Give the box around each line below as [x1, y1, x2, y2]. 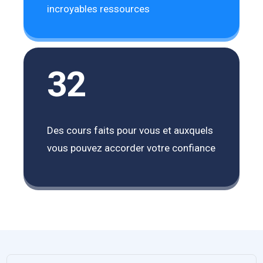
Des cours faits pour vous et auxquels [47, 124, 214, 136]
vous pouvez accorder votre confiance [47, 142, 216, 154]
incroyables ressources [47, 3, 150, 15]
